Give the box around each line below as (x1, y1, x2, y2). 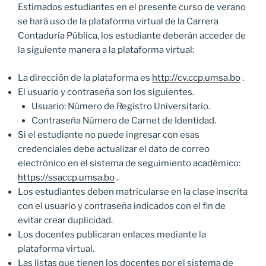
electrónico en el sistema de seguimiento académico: (18, 157, 240, 169)
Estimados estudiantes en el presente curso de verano (18, 2, 246, 13)
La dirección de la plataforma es (18, 72, 152, 83)
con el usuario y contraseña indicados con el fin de (18, 200, 226, 211)
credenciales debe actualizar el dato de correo (18, 143, 210, 154)
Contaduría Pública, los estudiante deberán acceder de (18, 30, 246, 42)
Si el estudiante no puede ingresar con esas (18, 129, 199, 140)
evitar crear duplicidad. (18, 214, 113, 226)
